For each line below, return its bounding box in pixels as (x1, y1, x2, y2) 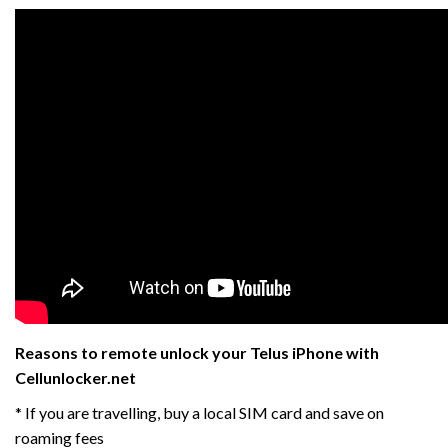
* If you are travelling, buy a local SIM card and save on (15, 403, 384, 422)
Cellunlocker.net (15, 368, 136, 387)
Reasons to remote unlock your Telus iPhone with (15, 343, 379, 362)
